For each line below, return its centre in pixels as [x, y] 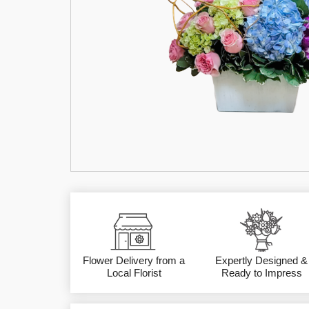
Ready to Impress [261, 273]
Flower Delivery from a [134, 261]
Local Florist [134, 273]
